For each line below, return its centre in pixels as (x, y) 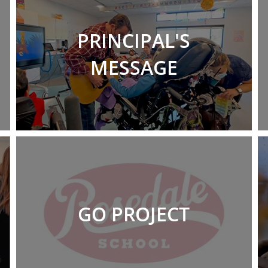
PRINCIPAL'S (134, 41)
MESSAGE (134, 68)
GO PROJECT (134, 214)
